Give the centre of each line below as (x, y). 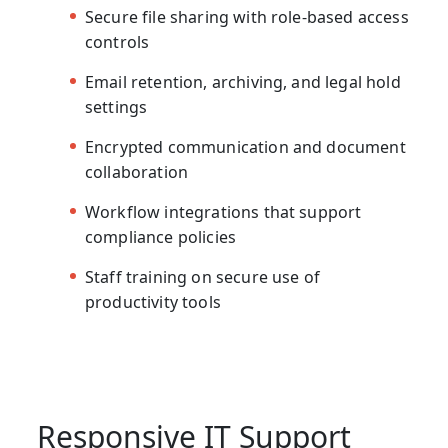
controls (117, 41)
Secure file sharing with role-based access (247, 16)
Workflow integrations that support (223, 211)
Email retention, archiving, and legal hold (243, 81)
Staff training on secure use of (202, 276)
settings (116, 106)
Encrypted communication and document (245, 146)
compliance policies (161, 236)
